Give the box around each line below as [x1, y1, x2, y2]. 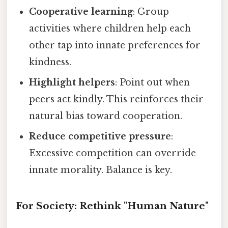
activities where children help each [29, 23, 191, 35]
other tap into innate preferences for [29, 40, 201, 51]
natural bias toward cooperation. [29, 110, 183, 122]
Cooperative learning [29, 6, 133, 18]
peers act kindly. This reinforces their [29, 94, 204, 105]
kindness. [29, 56, 72, 68]
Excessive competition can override [29, 148, 196, 159]
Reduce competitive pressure [29, 131, 172, 142]
